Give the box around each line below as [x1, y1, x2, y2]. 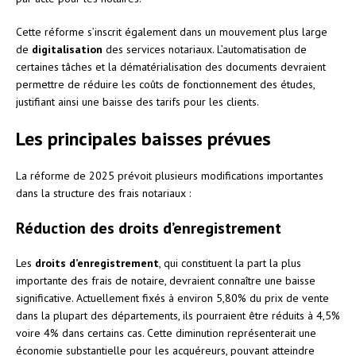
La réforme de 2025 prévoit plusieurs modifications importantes [16, 168, 323, 183]
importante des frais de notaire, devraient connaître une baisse [16, 273, 315, 288]
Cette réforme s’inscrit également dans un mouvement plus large [16, 24, 327, 39]
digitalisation [32, 41, 103, 56]
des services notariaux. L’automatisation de [103, 41, 307, 56]
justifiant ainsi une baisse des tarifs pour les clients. [16, 94, 259, 109]
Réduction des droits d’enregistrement [16, 217, 281, 238]
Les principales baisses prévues [16, 126, 271, 151]
